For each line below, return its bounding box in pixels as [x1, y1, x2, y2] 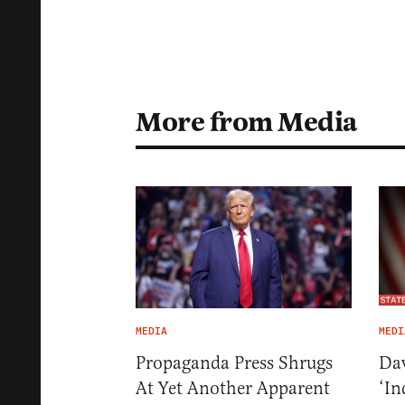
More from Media [136, 105, 357, 140]
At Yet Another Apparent [136, 376, 330, 400]
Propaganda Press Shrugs [136, 351, 333, 374]
